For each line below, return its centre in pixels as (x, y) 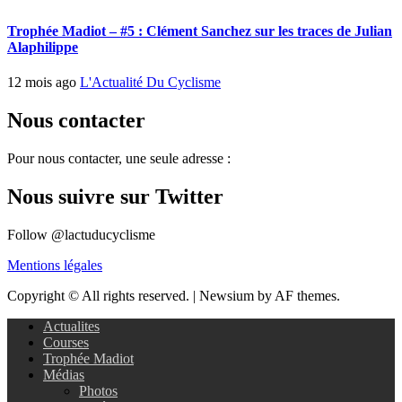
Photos (98, 390)
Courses (66, 342)
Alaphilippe (43, 47)
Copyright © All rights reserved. (100, 295)
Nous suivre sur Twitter (115, 196)
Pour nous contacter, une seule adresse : (119, 158)
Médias (64, 374)
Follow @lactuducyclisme (81, 234)
